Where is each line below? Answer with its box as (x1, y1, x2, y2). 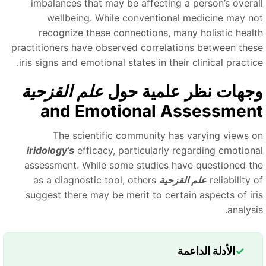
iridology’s (34, 144, 81, 157)
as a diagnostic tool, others (40, 174, 163, 186)
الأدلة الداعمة (185, 245, 242, 258)
